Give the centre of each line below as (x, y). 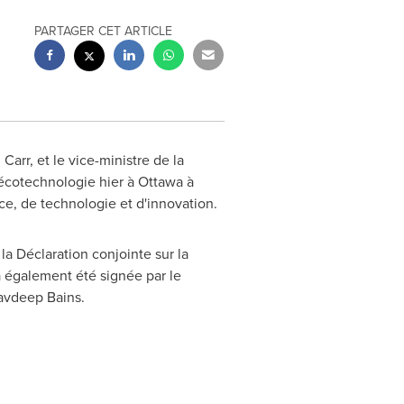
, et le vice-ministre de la (106, 160)
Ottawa (160, 181)
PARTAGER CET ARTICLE (104, 31)
